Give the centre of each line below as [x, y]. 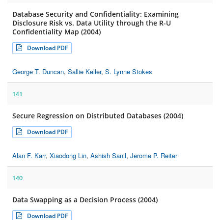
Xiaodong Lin [68, 156]
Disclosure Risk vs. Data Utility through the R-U [92, 23]
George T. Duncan [38, 72]
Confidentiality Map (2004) [56, 32]
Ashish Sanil [108, 156]
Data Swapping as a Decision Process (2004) [85, 200]
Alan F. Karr [29, 156]
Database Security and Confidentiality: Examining [96, 14]
